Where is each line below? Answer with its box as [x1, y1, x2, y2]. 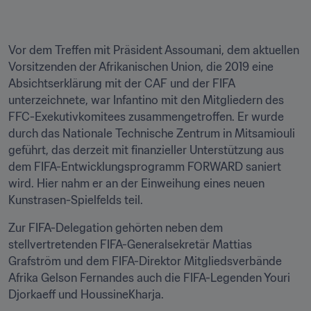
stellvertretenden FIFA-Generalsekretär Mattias [8, 237, 252, 251]
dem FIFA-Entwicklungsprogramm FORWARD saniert [8, 160, 281, 174]
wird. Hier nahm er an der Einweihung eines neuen [8, 176, 264, 190]
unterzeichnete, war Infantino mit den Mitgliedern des [8, 93, 284, 107]
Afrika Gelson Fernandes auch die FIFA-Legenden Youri [8, 271, 290, 285]
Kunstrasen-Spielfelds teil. [8, 193, 146, 207]
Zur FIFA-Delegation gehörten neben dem [8, 221, 223, 235]
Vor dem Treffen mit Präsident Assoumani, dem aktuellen [8, 43, 299, 57]
